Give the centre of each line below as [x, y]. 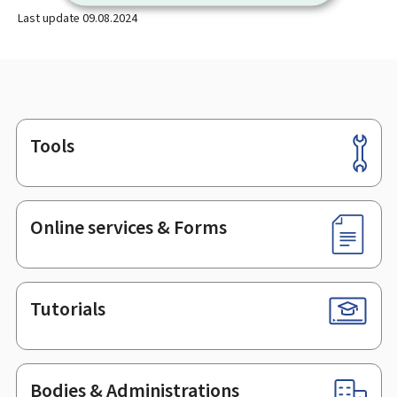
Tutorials [67, 309]
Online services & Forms [128, 228]
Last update [50, 18]
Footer [35, 151]
